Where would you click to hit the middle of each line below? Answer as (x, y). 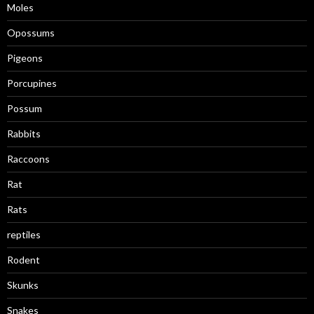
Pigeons (25, 58)
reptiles (24, 234)
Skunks (23, 285)
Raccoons (28, 159)
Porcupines (32, 83)
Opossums (31, 33)
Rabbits (24, 134)
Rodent (23, 260)
